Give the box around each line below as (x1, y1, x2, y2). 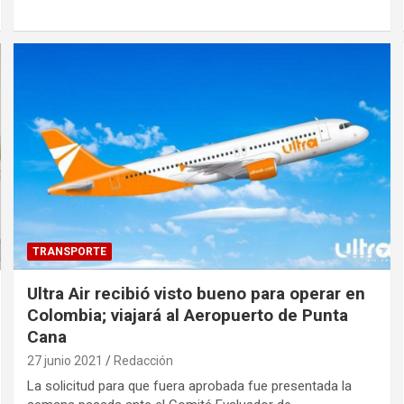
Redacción (114, 353, 174, 368)
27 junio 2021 (27, 353, 104, 368)
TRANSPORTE (32, 244, 107, 258)
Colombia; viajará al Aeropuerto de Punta (27, 304, 349, 326)
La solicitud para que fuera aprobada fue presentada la (27, 377, 353, 394)
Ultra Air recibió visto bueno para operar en (27, 282, 366, 304)
